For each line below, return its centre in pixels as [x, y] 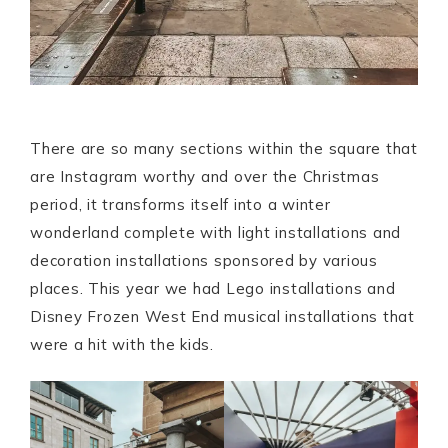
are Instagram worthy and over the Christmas [205, 177]
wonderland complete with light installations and [215, 233]
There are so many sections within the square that [224, 149]
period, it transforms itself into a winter [180, 205]
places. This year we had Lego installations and [213, 289]
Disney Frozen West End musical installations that [222, 317]
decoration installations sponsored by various [204, 261]
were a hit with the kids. [122, 345]
